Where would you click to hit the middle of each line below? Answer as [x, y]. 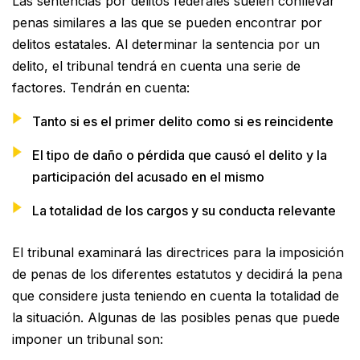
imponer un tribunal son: [88, 339]
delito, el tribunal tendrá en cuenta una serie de [156, 65]
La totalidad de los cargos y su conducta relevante [184, 210]
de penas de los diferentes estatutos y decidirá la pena [177, 274]
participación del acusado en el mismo [148, 176]
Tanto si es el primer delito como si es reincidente [183, 121]
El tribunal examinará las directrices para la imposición [178, 252]
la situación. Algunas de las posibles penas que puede [176, 317]
